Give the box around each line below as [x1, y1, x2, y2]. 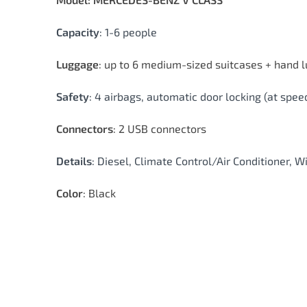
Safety [56, 90, 89, 103]
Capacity [56, 25, 99, 38]
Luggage [56, 58, 99, 71]
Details [56, 154, 92, 167]
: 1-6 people [99, 25, 157, 38]
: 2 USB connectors [113, 122, 206, 135]
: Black [83, 186, 116, 199]
